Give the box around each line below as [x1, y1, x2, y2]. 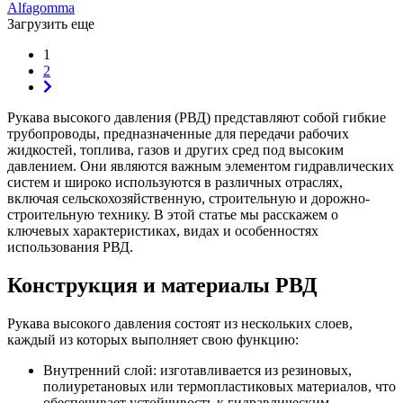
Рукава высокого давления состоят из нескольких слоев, [7, 315, 353, 331]
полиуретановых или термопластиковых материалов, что [43, 378, 396, 394]
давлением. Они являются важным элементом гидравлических [7, 157, 394, 174]
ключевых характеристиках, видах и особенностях [7, 222, 318, 238]
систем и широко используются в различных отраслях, [7, 174, 343, 190]
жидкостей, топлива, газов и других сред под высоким [7, 141, 344, 157]
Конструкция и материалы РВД [7, 273, 318, 297]
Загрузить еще [7, 15, 94, 31]
